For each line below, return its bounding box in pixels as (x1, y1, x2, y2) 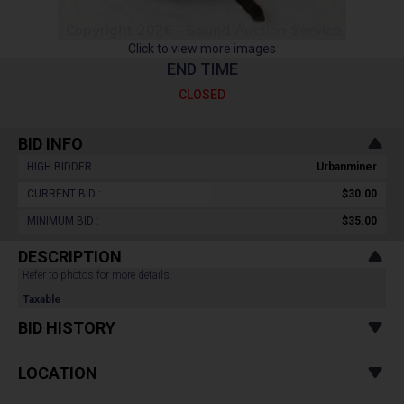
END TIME (166, 60, 238, 78)
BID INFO (18, 134, 83, 153)
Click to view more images (128, 41, 276, 56)
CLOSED (179, 87, 225, 102)
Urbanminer (317, 161, 377, 173)
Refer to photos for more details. (23, 269, 175, 281)
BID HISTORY (18, 318, 115, 337)
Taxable (23, 293, 61, 306)
